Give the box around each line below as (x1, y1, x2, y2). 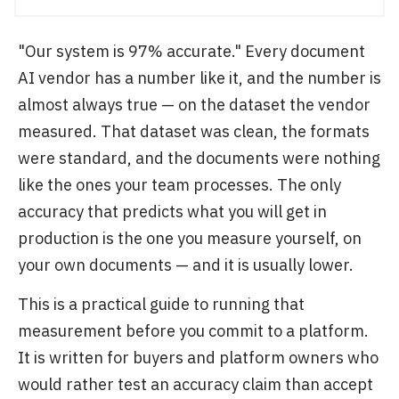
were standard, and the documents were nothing (18, 148, 380, 168)
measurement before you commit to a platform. (18, 321, 369, 341)
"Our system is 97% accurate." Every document (18, 41, 365, 61)
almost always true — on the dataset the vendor (18, 94, 370, 115)
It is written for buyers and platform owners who (18, 347, 379, 368)
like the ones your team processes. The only (18, 175, 341, 195)
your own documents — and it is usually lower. (18, 255, 354, 275)
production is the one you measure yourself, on (18, 228, 362, 248)
